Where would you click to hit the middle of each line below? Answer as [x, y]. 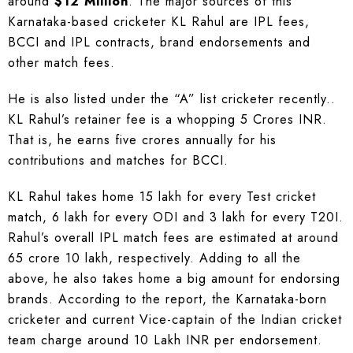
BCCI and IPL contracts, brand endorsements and [159, 43]
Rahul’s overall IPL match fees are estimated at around [173, 238]
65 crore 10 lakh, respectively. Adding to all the [154, 258]
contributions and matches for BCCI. [118, 161]
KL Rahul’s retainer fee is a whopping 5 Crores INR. [167, 120]
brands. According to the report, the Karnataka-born [167, 299]
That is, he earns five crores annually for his [142, 140]
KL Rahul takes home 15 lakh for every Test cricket [162, 197]
